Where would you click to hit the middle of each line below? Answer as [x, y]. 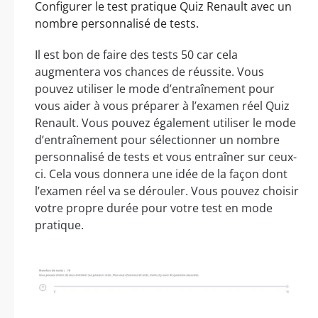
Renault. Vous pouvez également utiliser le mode [165, 122]
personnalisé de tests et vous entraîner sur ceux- [166, 157]
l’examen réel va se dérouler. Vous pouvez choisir [167, 191]
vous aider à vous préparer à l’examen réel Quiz [162, 105]
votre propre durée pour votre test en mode [154, 208]
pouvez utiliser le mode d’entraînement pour [155, 88]
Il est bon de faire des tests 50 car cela [136, 54]
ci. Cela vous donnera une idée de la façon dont [161, 174]
